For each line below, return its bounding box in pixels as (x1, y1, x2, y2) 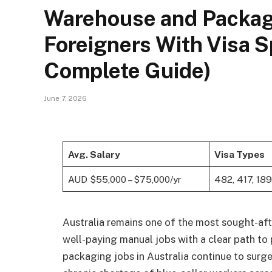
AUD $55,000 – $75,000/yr (67, 173, 182, 185)
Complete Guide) (44, 58, 211, 83)
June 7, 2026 (44, 94, 87, 103)
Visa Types (214, 148, 265, 160)
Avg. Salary (67, 148, 120, 160)
